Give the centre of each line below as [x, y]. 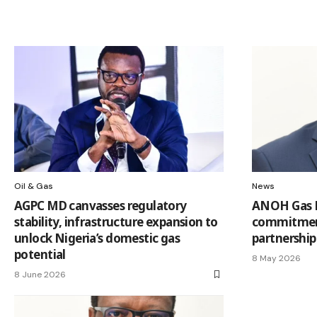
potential [40, 254]
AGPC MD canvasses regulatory [100, 205]
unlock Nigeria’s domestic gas [97, 238]
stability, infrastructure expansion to [116, 221]
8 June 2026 [40, 274]
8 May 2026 [276, 258]
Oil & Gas [34, 186]
